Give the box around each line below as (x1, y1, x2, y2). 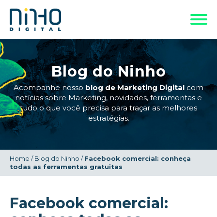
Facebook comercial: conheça (84, 155, 191, 162)
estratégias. (88, 113, 129, 123)
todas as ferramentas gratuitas (10, 163, 123, 170)
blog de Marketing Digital (85, 83, 185, 92)
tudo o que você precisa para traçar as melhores (20, 103, 197, 112)
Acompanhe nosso (14, 83, 85, 92)
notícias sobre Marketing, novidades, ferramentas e (15, 93, 202, 102)
